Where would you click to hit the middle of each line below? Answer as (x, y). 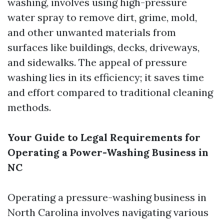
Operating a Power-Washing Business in (108, 152)
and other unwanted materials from (92, 32)
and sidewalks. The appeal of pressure (97, 62)
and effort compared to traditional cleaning (110, 92)
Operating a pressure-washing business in (107, 197)
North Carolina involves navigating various (108, 212)
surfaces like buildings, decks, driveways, (103, 47)
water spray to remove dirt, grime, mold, (102, 17)
